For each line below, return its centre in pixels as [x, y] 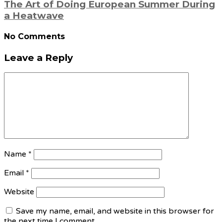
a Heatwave [34, 15]
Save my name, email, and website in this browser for [115, 211]
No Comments [34, 37]
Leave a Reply [38, 57]
